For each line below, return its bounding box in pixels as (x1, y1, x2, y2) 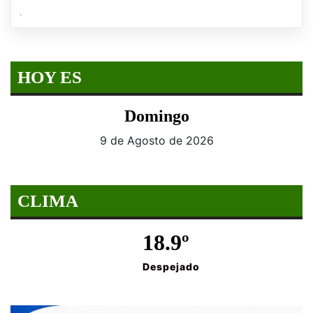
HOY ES (17, 67, 82, 87)
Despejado (143, 260, 201, 272)
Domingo (124, 106, 189, 125)
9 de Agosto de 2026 (99, 133, 214, 147)
